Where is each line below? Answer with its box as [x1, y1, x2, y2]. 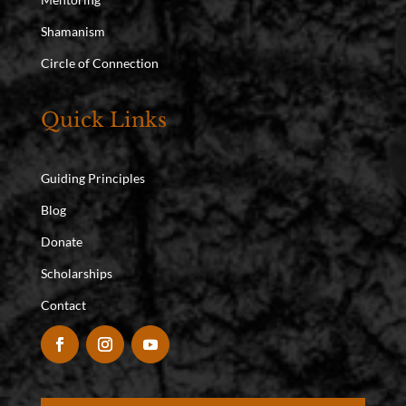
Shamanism [40, 24, 105, 40]
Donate [40, 234, 82, 250]
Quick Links [40, 108, 167, 133]
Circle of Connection [40, 55, 159, 72]
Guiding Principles [40, 170, 145, 187]
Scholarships [40, 266, 112, 282]
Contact [40, 297, 86, 314]
